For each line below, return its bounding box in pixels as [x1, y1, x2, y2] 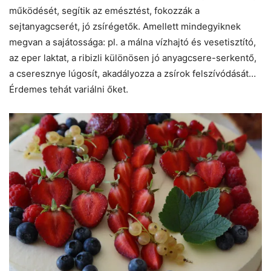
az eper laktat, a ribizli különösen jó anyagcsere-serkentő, [9, 51, 256, 64]
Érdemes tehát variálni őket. [9, 83, 128, 95]
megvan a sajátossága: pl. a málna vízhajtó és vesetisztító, [9, 36, 256, 48]
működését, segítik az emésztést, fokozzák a [9, 4, 200, 16]
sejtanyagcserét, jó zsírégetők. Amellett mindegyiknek [9, 20, 241, 32]
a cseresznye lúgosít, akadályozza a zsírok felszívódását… [9, 67, 256, 79]
